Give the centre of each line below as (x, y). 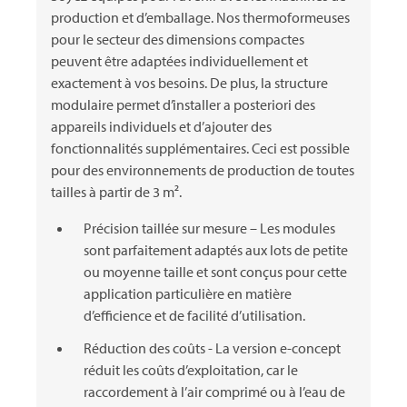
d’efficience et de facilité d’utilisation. (196, 316)
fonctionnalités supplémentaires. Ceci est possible (200, 149)
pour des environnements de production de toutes (203, 170)
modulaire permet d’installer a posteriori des (183, 105)
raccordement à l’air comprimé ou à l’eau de (214, 392)
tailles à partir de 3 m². (118, 192)
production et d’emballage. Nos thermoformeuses (200, 18)
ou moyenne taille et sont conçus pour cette (215, 272)
